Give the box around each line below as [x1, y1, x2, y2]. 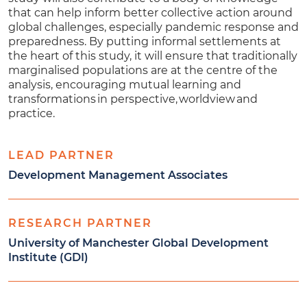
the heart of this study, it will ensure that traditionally [8, 49, 297, 62]
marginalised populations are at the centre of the [8, 64, 278, 77]
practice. [8, 107, 55, 120]
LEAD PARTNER [8, 149, 114, 162]
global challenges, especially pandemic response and [8, 21, 299, 34]
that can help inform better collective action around [8, 6, 293, 19]
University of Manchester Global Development [8, 236, 269, 249]
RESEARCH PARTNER [8, 217, 152, 230]
